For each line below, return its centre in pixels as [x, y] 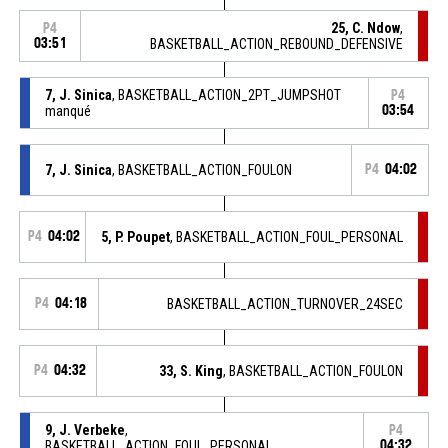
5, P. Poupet [136, 236]
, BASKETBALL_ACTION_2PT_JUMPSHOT [226, 94]
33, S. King [191, 370]
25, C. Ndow [366, 27]
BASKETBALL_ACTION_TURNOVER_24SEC [285, 303]
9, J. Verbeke [84, 429]
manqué [67, 110]
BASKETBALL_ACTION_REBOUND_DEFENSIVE [277, 43]
